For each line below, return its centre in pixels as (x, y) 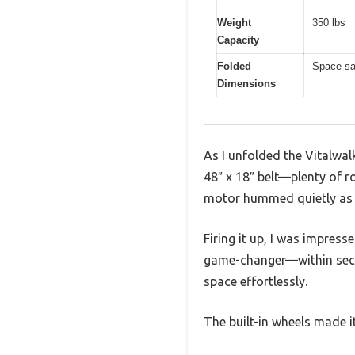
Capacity (238, 40)
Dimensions (246, 83)
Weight (234, 22)
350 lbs (329, 22)
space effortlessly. (256, 282)
